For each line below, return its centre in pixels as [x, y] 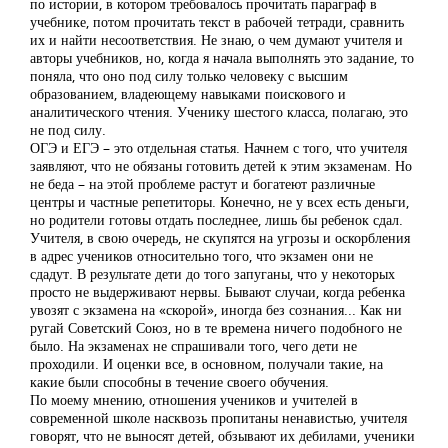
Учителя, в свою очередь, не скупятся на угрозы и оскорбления [220, 237]
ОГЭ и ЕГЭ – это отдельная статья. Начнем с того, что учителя [218, 147]
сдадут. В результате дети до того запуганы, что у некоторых [212, 273]
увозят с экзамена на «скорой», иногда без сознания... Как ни [216, 309]
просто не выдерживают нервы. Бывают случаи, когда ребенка [217, 291]
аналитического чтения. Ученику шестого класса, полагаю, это [219, 111]
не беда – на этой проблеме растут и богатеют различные [202, 183]
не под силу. [68, 129]
